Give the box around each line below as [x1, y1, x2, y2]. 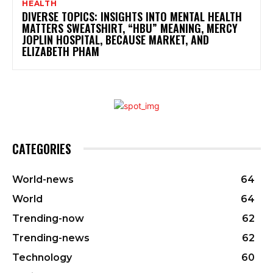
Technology [12, 251, 72, 263]
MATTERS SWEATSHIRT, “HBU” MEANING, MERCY [22, 19, 238, 36]
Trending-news [12, 232, 90, 244]
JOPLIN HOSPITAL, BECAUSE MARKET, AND [22, 31, 209, 48]
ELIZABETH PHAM [22, 43, 99, 59]
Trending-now [12, 212, 84, 224]
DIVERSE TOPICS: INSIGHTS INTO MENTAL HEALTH [22, 8, 242, 24]
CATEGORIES [12, 139, 71, 158]
